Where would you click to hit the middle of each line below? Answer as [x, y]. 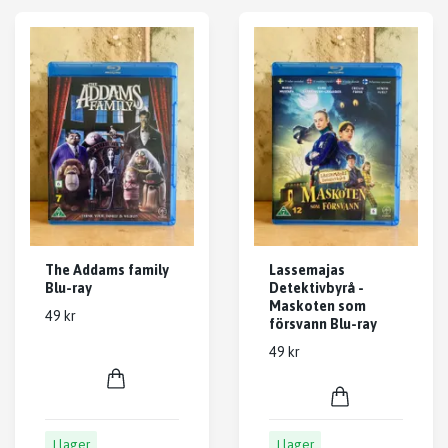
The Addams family [107, 270]
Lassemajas [307, 270]
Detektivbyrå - [316, 288]
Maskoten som [317, 306]
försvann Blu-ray [323, 324]
